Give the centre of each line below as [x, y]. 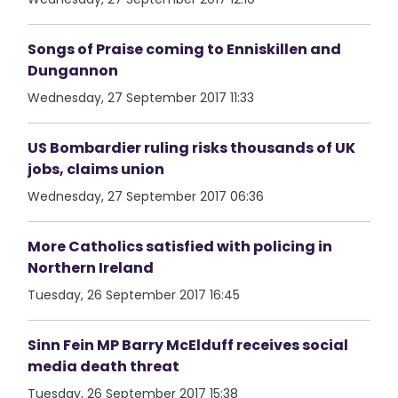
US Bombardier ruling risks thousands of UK [192, 148]
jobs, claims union [96, 169]
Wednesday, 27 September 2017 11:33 [141, 98]
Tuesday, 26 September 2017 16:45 [134, 295]
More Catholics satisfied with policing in [180, 247]
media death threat [104, 366]
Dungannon [73, 71]
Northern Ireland [91, 268]
